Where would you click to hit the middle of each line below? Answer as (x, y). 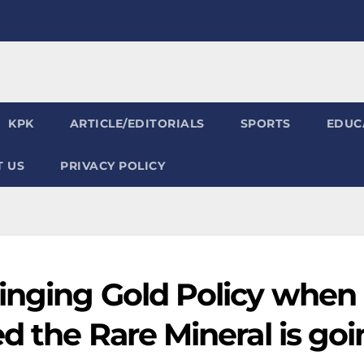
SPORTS (265, 123)
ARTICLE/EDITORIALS (137, 123)
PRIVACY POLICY (113, 166)
